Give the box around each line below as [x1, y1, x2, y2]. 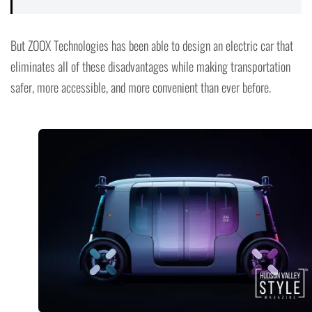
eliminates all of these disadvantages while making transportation [10, 57, 290, 76]
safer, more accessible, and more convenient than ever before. [10, 78, 271, 97]
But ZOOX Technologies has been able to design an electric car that [10, 36, 293, 55]
